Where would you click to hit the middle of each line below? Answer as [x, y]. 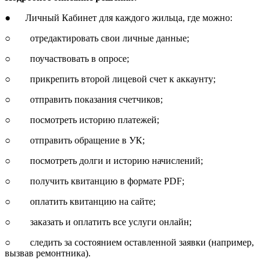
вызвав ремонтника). [48, 253]
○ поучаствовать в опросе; [67, 58]
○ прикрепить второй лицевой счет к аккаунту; [110, 79]
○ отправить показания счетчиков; [84, 99]
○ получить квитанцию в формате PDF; [95, 181]
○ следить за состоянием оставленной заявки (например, [129, 242]
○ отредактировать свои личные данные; [97, 38]
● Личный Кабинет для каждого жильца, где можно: [119, 17]
